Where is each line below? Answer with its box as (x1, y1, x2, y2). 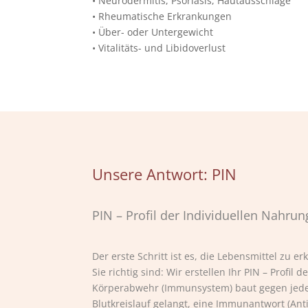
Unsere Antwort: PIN (92, 164, 237, 185)
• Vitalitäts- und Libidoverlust (92, 41, 226, 55)
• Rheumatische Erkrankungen (92, 10, 232, 23)
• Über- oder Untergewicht (92, 25, 214, 39)
